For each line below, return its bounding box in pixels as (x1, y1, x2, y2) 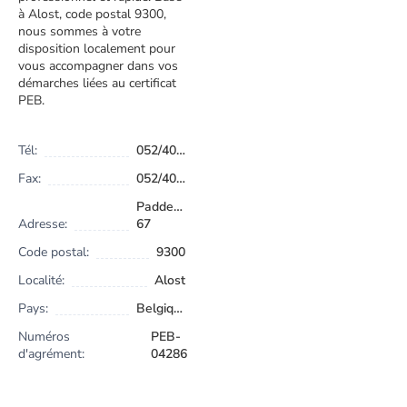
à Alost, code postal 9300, (18, 5, 166, 24)
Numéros (18, 328, 70, 346)
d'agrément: (18, 345, 84, 363)
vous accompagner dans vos (18, 57, 178, 75)
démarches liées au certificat (18, 74, 176, 93)
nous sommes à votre (18, 23, 141, 41)
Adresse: (18, 215, 67, 233)
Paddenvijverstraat (136, 198, 245, 216)
